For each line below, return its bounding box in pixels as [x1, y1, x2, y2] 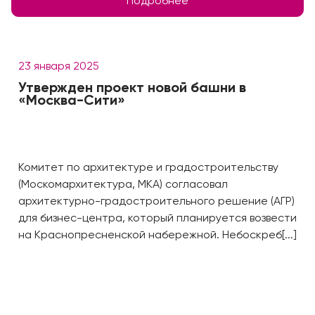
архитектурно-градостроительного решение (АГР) [18, 196, 295, 207]
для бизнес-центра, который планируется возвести [18, 213, 297, 224]
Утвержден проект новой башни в [18, 82, 246, 96]
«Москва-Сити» [18, 94, 125, 108]
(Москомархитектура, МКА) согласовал [18, 179, 228, 191]
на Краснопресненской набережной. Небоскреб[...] [18, 230, 297, 241]
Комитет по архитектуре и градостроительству [18, 162, 278, 174]
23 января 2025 [18, 61, 99, 72]
